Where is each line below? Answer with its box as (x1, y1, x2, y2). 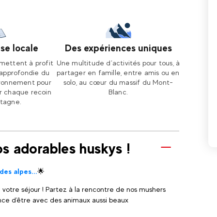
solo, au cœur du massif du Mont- (63, 78, 173, 86)
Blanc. (108, 88, 128, 96)
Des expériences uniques (64, 42, 172, 54)
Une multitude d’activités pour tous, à (56, 59, 180, 67)
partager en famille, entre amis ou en (57, 68, 180, 77)
